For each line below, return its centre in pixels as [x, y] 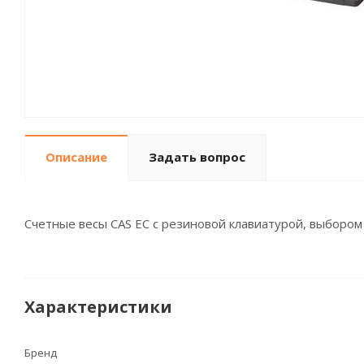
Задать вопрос [197, 157]
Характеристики [98, 307]
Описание [76, 157]
